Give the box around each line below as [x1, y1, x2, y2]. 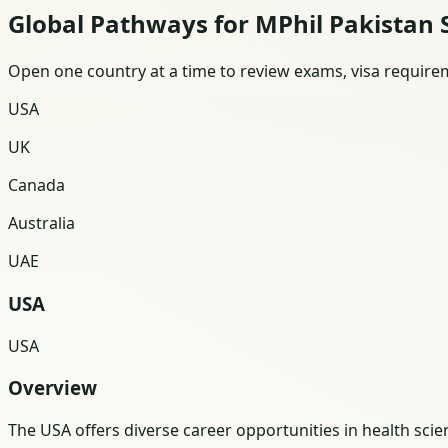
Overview [8, 375, 97, 401]
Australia [8, 212, 75, 235]
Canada [8, 174, 65, 197]
